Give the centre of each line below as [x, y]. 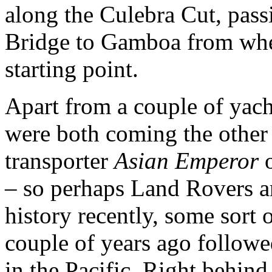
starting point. [72, 69]
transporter [59, 160]
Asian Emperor [186, 160]
